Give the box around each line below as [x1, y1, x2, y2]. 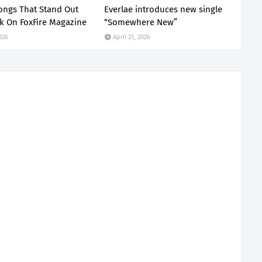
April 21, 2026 [113, 33, 151, 41]
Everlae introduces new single [104, 4, 223, 15]
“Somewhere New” [104, 17, 178, 27]
